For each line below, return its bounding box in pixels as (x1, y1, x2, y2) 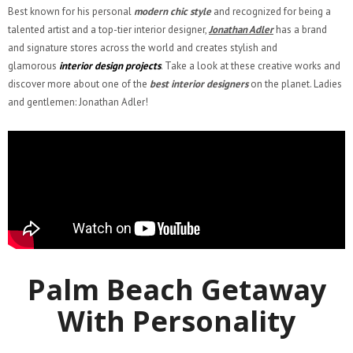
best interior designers (150, 76, 248, 91)
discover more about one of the (8, 76, 150, 91)
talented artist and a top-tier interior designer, (8, 22, 209, 36)
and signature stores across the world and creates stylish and (8, 40, 277, 54)
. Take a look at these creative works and (161, 58, 340, 72)
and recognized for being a (211, 4, 331, 18)
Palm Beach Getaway (27, 269, 326, 309)
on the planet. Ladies (248, 76, 342, 91)
